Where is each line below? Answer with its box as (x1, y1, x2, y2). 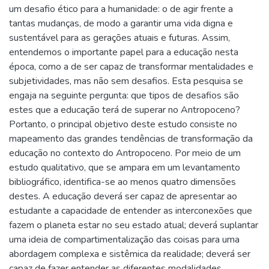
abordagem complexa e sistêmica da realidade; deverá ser (9, 247, 250, 261)
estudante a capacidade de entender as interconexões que (9, 204, 252, 217)
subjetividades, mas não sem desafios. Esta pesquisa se (9, 74, 243, 88)
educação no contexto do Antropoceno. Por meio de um (9, 146, 241, 160)
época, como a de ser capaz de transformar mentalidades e (9, 59, 253, 73)
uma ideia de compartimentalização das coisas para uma (9, 232, 240, 246)
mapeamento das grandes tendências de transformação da (9, 131, 253, 145)
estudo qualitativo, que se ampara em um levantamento (9, 160, 240, 174)
